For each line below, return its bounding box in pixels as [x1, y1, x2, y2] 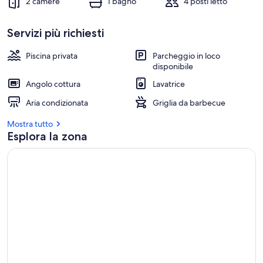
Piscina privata [26, 50, 77, 61]
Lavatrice [153, 79, 185, 89]
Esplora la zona [7, 129, 87, 143]
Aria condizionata [26, 97, 88, 108]
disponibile [153, 61, 193, 72]
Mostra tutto [7, 119, 53, 129]
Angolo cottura [26, 79, 80, 89]
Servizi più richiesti [7, 26, 104, 40]
